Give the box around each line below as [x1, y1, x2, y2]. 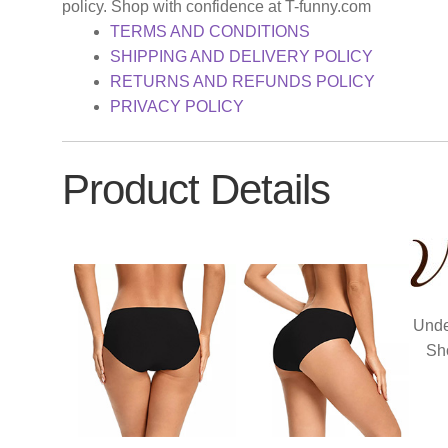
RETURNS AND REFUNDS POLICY [110, 72, 376, 90]
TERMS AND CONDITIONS [110, 22, 311, 40]
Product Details [62, 166, 331, 214]
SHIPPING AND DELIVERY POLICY [110, 47, 374, 65]
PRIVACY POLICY [110, 97, 245, 115]
